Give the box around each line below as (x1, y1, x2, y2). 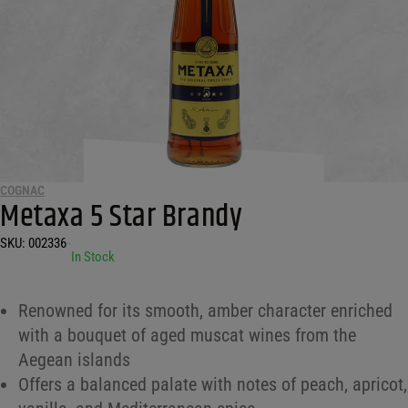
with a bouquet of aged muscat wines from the (18, 324, 356, 347)
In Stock (71, 249, 115, 266)
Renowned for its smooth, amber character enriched (18, 300, 393, 322)
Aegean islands (18, 349, 130, 372)
